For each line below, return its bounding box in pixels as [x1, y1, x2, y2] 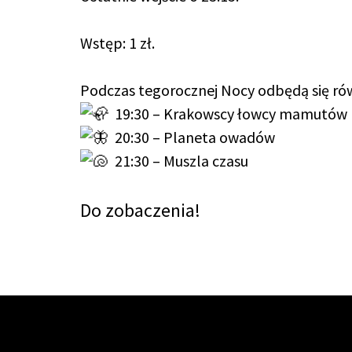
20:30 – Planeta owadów [108, 127, 275, 147]
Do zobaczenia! [80, 198, 200, 222]
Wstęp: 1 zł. [80, 33, 155, 53]
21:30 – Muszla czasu [115, 151, 248, 170]
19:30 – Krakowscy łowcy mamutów [108, 104, 347, 123]
